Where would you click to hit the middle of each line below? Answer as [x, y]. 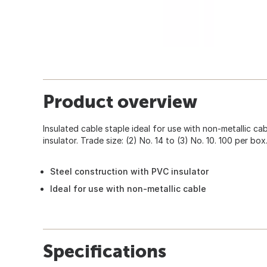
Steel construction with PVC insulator [129, 171]
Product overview [120, 101]
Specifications [105, 251]
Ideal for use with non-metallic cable [128, 188]
